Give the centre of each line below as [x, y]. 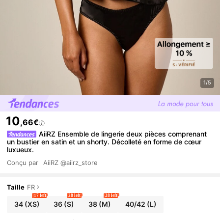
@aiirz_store [79, 163]
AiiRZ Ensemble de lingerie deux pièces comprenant [123, 134]
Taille [16, 187]
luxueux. [21, 149]
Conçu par [23, 163]
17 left [40, 195]
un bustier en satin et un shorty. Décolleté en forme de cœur [104, 141]
